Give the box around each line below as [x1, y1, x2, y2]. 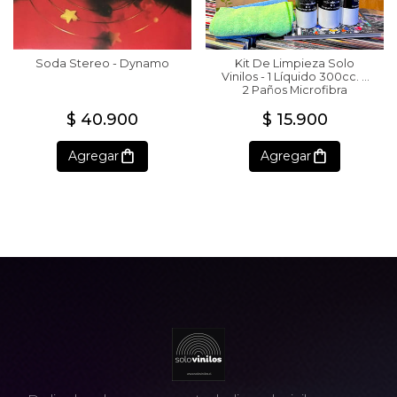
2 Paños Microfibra [242, 82, 347, 97]
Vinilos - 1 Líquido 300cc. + [222, 69, 368, 83]
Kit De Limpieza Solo [235, 56, 354, 70]
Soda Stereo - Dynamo [35, 56, 169, 70]
